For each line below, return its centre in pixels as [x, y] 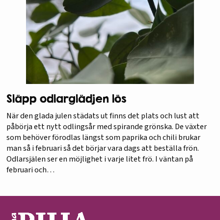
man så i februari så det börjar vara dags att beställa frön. [102, 148]
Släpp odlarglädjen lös [66, 99]
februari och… [30, 170]
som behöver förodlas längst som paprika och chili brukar [103, 137]
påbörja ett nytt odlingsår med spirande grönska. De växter [106, 127]
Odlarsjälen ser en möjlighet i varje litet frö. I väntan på [99, 159]
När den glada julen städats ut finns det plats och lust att [103, 116]
